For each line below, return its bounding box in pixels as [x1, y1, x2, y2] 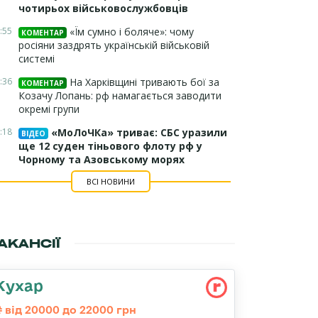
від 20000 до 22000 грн [2, 304, 136, 316]
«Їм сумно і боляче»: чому [67, 25, 194, 38]
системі [18, 52, 55, 65]
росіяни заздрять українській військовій [18, 38, 209, 52]
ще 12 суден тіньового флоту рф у [18, 139, 202, 153]
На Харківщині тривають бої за [67, 75, 219, 89]
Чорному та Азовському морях [18, 153, 185, 166]
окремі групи [18, 102, 79, 116]
